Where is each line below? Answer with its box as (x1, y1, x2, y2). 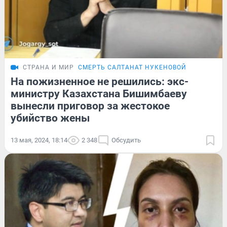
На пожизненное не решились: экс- (11, 75, 188, 88)
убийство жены (11, 111, 90, 124)
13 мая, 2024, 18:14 (11, 136, 67, 144)
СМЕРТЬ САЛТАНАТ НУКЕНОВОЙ (78, 63, 186, 71)
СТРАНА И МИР (23, 63, 74, 71)
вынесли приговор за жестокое (11, 99, 170, 112)
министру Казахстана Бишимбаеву (11, 87, 187, 100)
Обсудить (111, 136, 141, 144)
